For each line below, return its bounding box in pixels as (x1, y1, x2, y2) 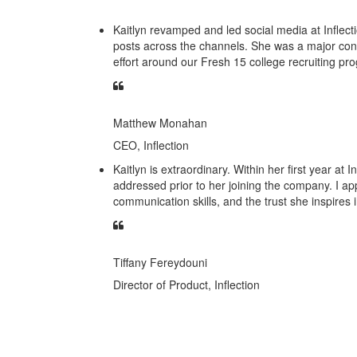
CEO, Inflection (113, 136, 189, 153)
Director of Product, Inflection (113, 276, 260, 292)
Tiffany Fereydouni (113, 253, 207, 270)
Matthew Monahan (113, 114, 207, 131)
